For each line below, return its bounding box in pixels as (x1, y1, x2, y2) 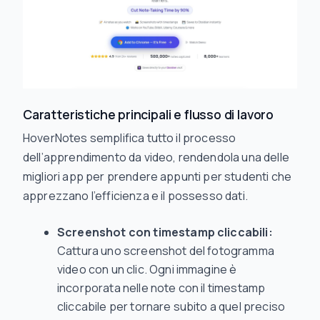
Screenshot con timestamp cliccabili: (57, 224, 273, 240)
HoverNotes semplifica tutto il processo (23, 130, 236, 146)
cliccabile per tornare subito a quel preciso (57, 299, 286, 314)
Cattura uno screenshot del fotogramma (57, 243, 274, 259)
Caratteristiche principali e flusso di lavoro (23, 106, 274, 123)
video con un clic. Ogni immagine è (57, 261, 237, 277)
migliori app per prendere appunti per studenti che (23, 169, 292, 184)
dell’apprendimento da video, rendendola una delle (23, 149, 289, 165)
